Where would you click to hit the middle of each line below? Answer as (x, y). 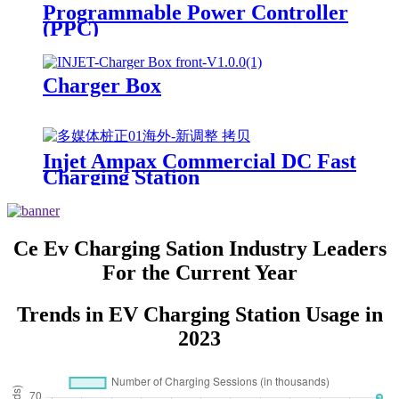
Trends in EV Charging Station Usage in (199, 314)
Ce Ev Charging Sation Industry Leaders (199, 248)
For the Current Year (199, 272)
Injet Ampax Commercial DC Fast (199, 162)
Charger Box (102, 86)
